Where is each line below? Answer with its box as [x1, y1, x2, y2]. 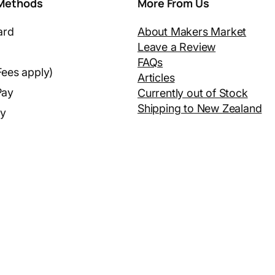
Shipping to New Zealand [137, 102, 262, 115]
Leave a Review [137, 41, 216, 54]
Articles [137, 71, 175, 85]
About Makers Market [137, 25, 247, 39]
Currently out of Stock [137, 87, 248, 100]
